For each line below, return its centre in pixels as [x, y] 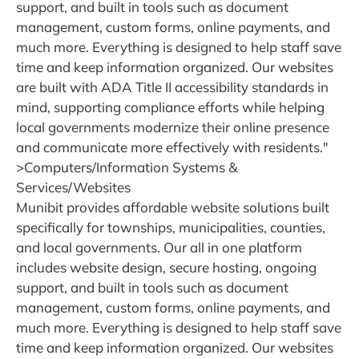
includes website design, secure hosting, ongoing [166, 268]
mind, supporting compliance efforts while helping [170, 107]
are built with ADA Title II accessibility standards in [172, 87]
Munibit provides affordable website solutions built [173, 208]
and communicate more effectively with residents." [172, 147]
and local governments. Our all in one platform [159, 248]
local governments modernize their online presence [173, 127]
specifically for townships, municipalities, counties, [171, 228]
